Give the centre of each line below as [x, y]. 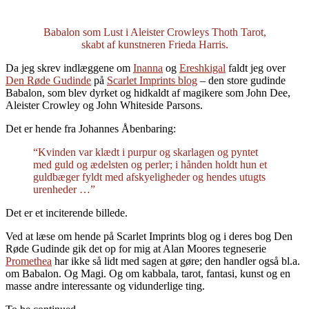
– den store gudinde [241, 80]
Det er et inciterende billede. [67, 212]
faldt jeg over [256, 68]
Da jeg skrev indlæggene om [69, 68]
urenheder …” [64, 189]
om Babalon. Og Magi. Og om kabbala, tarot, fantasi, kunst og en [148, 273]
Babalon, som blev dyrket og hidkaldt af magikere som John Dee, [148, 92]
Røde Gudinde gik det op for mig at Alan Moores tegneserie [136, 248]
